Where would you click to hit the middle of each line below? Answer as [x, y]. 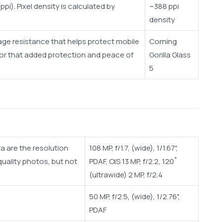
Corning [163, 42]
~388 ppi [164, 6]
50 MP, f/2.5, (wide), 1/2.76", [135, 197]
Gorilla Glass [170, 55]
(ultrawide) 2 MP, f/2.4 [126, 175]
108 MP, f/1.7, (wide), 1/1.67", [134, 148]
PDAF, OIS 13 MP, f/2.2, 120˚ [133, 162]
